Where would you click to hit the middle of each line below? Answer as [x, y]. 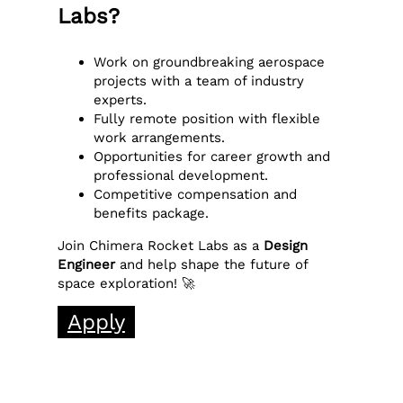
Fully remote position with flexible [207, 119]
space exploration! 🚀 [127, 283]
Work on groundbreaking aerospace [210, 62]
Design [286, 245]
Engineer [87, 264]
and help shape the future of [212, 264]
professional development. [181, 175]
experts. [121, 100]
